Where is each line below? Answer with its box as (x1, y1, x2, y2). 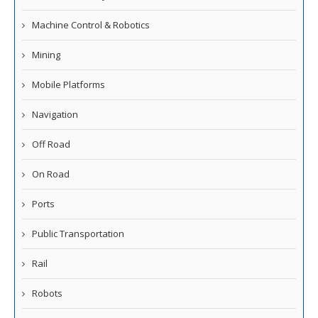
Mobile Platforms (32, 78, 105, 92)
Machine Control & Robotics (32, 18, 150, 32)
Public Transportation (32, 227, 124, 241)
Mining (32, 48, 60, 62)
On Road (32, 168, 70, 181)
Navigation (32, 108, 78, 121)
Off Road (32, 138, 70, 151)
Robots (32, 287, 62, 300)
